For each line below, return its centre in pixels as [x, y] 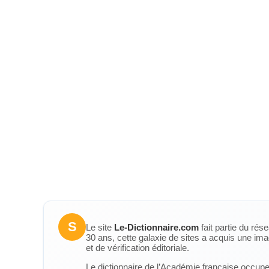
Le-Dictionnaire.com [156, 227]
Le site [100, 227]
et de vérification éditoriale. [138, 248]
